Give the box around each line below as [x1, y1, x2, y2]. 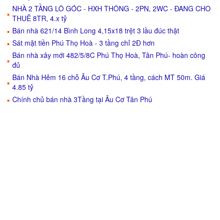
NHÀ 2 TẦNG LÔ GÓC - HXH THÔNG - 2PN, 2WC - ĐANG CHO [12, 3, 211, 13]
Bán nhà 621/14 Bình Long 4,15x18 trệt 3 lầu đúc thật [12, 26, 179, 35]
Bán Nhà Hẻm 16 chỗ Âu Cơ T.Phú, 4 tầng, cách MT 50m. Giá [12, 72, 205, 82]
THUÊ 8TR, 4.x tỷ [12, 13, 67, 23]
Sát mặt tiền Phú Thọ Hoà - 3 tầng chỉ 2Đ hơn [12, 38, 155, 48]
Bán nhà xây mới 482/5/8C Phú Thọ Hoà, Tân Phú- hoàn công [12, 50, 205, 60]
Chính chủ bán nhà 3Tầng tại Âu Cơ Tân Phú [12, 94, 152, 104]
